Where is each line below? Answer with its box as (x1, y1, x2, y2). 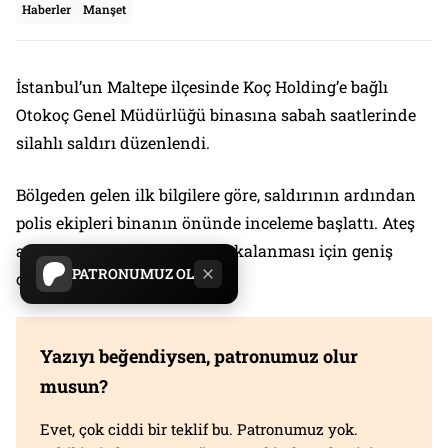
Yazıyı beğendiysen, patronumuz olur (40, 343, 358, 368)
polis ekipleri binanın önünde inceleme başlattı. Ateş (16, 211, 415, 233)
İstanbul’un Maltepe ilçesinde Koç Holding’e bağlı (16, 75, 388, 97)
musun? (40, 373, 108, 398)
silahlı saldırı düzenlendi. (16, 131, 210, 153)
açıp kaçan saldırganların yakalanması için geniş (16, 239, 393, 261)
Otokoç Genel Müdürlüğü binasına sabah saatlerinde (16, 103, 416, 125)
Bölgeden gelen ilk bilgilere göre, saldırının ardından (16, 183, 416, 205)
